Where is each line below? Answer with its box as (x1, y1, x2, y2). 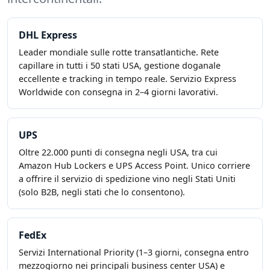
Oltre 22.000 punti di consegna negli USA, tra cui (19, 146, 218, 159)
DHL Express (19, 28, 77, 42)
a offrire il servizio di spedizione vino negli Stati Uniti (19, 173, 236, 185)
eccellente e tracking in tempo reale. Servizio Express (19, 73, 236, 85)
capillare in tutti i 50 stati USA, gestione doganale (19, 60, 221, 72)
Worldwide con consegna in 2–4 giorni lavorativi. (19, 86, 218, 98)
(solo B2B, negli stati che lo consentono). (19, 186, 185, 198)
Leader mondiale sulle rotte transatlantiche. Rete (19, 46, 219, 58)
